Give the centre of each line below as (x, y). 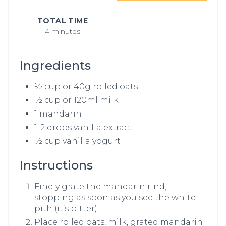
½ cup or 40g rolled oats (86, 87)
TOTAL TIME (63, 21)
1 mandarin (58, 114)
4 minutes (63, 31)
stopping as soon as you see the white (115, 197)
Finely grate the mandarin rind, (100, 186)
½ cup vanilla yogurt (77, 141)
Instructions (56, 165)
